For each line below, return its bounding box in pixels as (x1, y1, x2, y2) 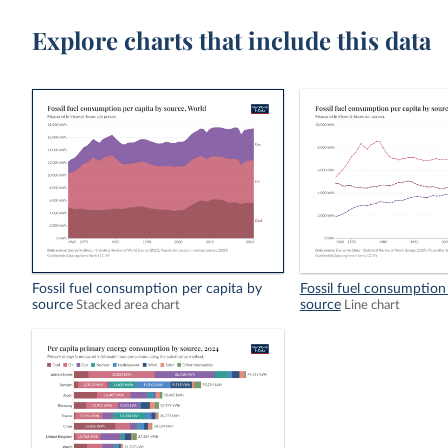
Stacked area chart (76, 299, 181, 312)
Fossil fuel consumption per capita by (32, 282, 263, 297)
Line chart (343, 299, 400, 312)
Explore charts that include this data (32, 24, 432, 56)
